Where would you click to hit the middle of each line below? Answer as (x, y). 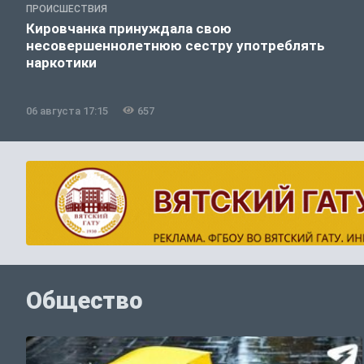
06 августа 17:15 (67, 110)
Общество (84, 301)
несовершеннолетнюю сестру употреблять (175, 45)
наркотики (61, 62)
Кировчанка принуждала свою (129, 28)
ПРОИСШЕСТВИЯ (67, 9)
